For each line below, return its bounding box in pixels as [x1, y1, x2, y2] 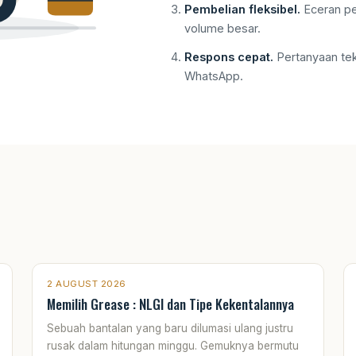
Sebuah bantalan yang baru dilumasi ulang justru [47, 321, 293, 335]
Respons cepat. [184, 49, 273, 64]
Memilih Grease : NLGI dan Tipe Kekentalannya [47, 293, 294, 314]
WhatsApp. [184, 68, 243, 83]
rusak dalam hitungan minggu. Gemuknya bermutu [47, 339, 299, 352]
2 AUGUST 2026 [47, 277, 126, 289]
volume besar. [184, 21, 261, 35]
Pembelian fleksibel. [184, 2, 300, 16]
